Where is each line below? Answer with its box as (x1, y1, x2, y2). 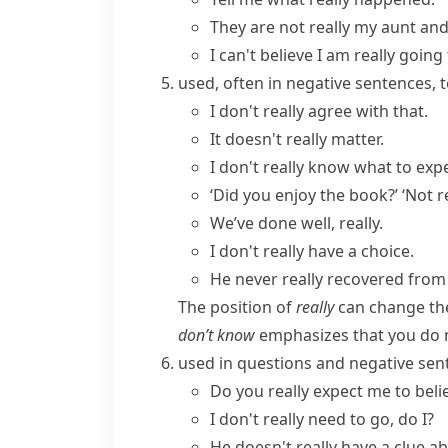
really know (263, 156, 350, 178)
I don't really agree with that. (210, 100, 428, 122)
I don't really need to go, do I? (210, 408, 434, 430)
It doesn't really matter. (210, 128, 384, 150)
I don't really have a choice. (210, 240, 414, 262)
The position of (178, 296, 296, 318)
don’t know (178, 324, 255, 346)
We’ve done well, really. (210, 212, 383, 234)
